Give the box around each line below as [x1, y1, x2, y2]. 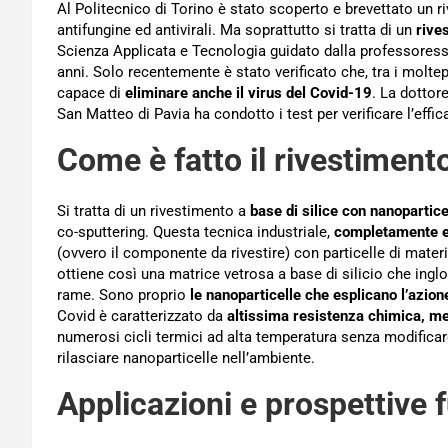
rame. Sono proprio [57, 286, 190, 304]
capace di [57, 84, 125, 102]
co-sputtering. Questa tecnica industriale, [57, 223, 334, 241]
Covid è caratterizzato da [57, 307, 227, 325]
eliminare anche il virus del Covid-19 [125, 84, 372, 102]
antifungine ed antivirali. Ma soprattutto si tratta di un [57, 21, 416, 39]
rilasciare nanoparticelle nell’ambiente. [57, 349, 315, 367]
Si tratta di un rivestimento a [57, 202, 250, 220]
